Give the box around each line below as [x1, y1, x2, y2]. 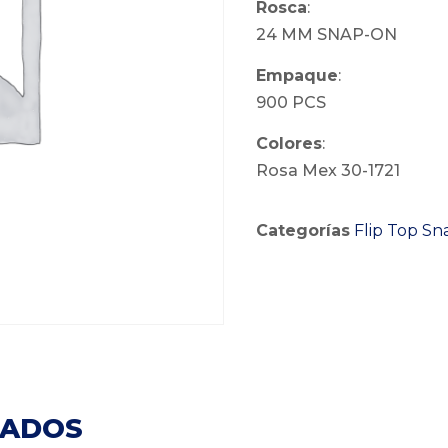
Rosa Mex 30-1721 [256, 161, 400, 181]
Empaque [256, 66, 338, 86]
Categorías [256, 220, 350, 240]
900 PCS [256, 93, 326, 113]
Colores [256, 134, 322, 154]
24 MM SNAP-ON [256, 24, 397, 44]
